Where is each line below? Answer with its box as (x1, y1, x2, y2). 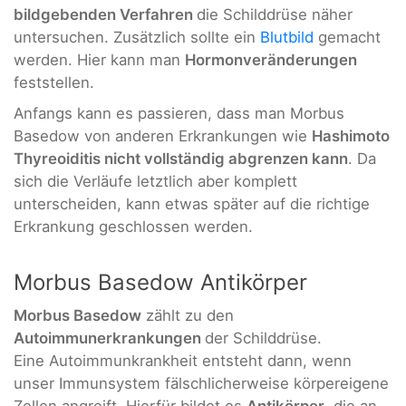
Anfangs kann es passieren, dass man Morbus (14, 103, 344, 122)
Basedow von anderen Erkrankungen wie (14, 126, 312, 145)
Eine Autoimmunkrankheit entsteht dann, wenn (14, 352, 352, 371)
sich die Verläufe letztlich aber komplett (14, 171, 297, 190)
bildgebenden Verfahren (14, 5, 197, 24)
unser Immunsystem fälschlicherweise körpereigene (14, 374, 389, 393)
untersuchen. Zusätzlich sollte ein (14, 28, 260, 47)
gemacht (314, 28, 381, 47)
